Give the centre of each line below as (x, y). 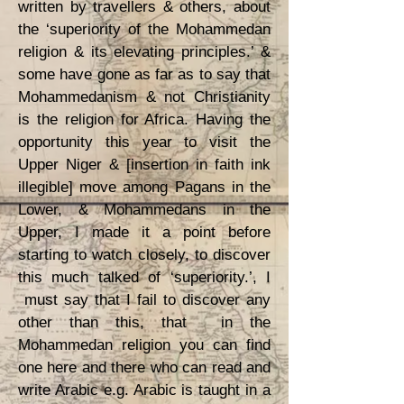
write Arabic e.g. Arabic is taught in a (144, 390)
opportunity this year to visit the (144, 142)
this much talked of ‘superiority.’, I (144, 277)
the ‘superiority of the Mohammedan (144, 29)
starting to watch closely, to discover (144, 255)
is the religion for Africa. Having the (144, 119)
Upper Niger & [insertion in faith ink (144, 165)
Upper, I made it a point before (144, 232)
